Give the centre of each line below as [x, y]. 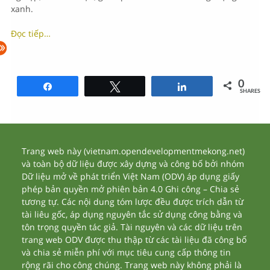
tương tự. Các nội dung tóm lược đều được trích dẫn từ [133, 202]
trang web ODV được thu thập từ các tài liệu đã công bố [134, 240]
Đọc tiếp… [30, 33]
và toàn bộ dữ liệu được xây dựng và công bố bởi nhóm [133, 164]
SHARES [250, 91]
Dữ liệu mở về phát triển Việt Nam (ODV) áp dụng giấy [131, 176]
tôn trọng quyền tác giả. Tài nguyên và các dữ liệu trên [132, 227]
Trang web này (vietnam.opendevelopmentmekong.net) [133, 151]
